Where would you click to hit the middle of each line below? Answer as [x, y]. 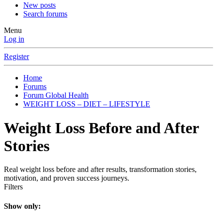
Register [16, 57]
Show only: [22, 206]
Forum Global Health [56, 95]
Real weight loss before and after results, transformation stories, [100, 170]
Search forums [45, 14]
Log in [14, 39]
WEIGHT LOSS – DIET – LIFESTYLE [87, 104]
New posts [39, 5]
